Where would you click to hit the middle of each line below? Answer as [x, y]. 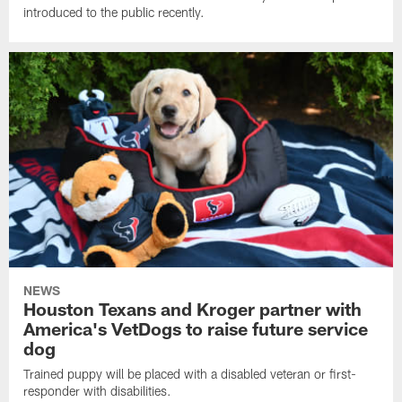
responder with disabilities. [98, 390]
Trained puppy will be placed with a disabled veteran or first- [190, 373]
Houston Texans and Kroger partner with [193, 308]
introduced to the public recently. [114, 13]
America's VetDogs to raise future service [196, 328]
